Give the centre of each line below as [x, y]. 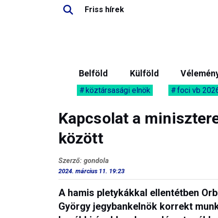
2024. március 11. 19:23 [91, 171]
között [81, 138]
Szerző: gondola [83, 161]
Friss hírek [104, 9]
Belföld [93, 73]
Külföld [144, 73]
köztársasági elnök [118, 90]
